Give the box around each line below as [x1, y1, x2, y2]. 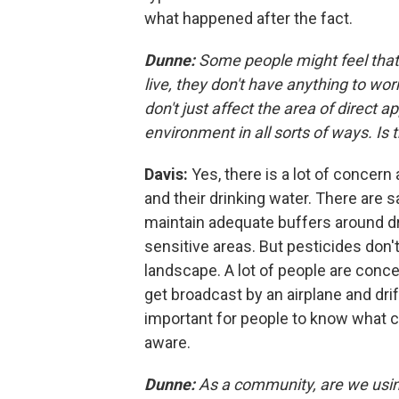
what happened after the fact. [144, 9, 353, 28]
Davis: [144, 165, 191, 183]
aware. [144, 333, 191, 352]
